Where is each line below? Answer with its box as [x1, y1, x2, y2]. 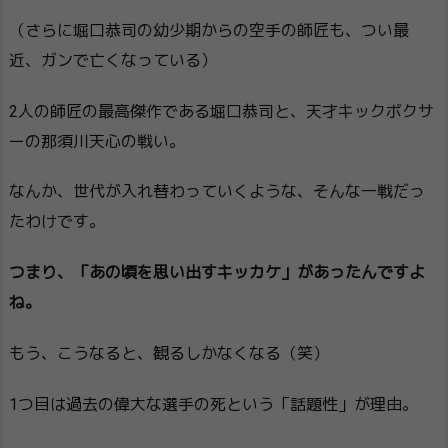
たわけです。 [9, 212, 105, 232]
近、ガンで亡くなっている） [9, 50, 217, 70]
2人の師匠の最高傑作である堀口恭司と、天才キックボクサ [9, 101, 434, 121]
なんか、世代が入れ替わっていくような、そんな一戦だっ [9, 182, 425, 202]
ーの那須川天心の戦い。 [9, 131, 185, 151]
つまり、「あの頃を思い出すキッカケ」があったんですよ [9, 263, 425, 283]
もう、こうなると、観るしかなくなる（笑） [9, 344, 329, 363]
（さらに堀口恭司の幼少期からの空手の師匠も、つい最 [9, 20, 409, 40]
